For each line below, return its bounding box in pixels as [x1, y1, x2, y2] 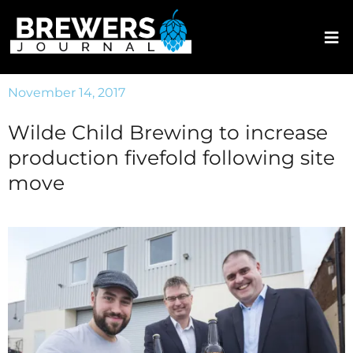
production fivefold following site [8, 146, 335, 169]
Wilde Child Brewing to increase [8, 121, 328, 144]
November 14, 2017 [8, 85, 125, 100]
